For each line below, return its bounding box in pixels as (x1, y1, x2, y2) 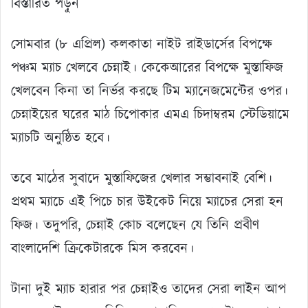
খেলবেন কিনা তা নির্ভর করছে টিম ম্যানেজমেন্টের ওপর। (11, 81, 288, 101)
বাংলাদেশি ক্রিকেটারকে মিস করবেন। (11, 239, 194, 258)
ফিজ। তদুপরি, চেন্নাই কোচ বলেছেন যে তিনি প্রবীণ (11, 215, 259, 235)
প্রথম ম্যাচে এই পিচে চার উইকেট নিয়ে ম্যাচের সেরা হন (11, 192, 283, 212)
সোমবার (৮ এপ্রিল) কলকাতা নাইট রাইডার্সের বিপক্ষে (11, 34, 272, 54)
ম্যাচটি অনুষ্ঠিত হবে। (11, 128, 110, 148)
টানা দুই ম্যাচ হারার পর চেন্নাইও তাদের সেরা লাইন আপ (11, 279, 286, 299)
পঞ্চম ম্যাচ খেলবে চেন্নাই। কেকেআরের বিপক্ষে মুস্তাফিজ (11, 58, 283, 78)
